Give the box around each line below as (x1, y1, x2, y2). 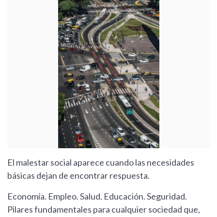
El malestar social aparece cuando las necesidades (7, 156, 194, 168)
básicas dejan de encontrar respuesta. (7, 170, 150, 181)
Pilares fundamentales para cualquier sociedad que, (7, 203, 200, 215)
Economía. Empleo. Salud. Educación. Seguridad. (7, 190, 187, 201)
